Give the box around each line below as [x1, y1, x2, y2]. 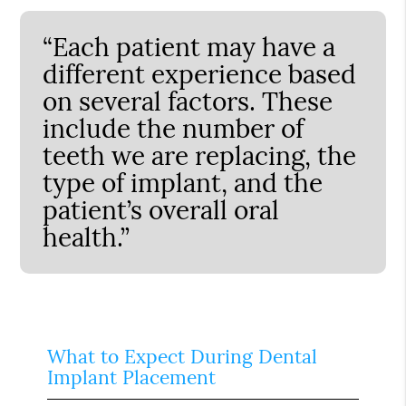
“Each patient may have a [43, 30, 336, 63]
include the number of [43, 111, 304, 145]
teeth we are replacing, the [43, 139, 357, 172]
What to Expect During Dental [47, 343, 318, 369]
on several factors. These [43, 84, 333, 118]
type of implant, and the [43, 166, 324, 199]
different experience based [43, 57, 357, 91]
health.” [43, 220, 130, 254]
